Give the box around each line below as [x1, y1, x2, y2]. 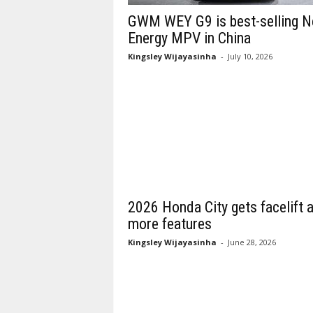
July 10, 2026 [227, 51, 272, 61]
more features [127, 215, 212, 233]
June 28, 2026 [227, 237, 276, 247]
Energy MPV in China [127, 29, 251, 47]
